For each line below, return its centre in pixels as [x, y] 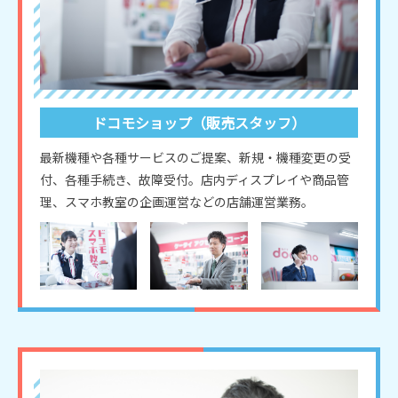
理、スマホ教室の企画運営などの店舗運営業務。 [177, 201]
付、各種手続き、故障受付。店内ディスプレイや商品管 [195, 179]
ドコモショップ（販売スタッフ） [199, 122]
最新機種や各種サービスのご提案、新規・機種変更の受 [195, 157]
